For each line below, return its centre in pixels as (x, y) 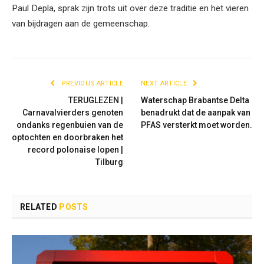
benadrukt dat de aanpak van (196, 113)
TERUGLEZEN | (96, 100)
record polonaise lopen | (75, 150)
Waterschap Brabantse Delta (195, 100)
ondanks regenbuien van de (70, 125)
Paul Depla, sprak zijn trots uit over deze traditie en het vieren (130, 8)
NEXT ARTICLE (165, 83)
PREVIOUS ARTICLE (91, 83)
